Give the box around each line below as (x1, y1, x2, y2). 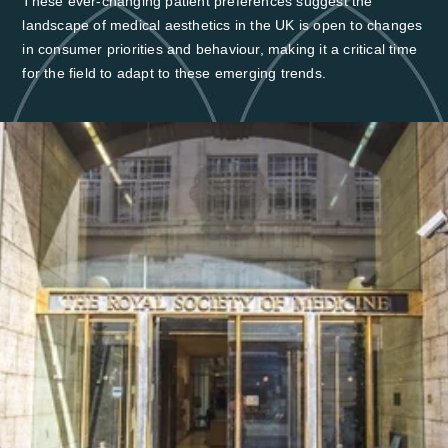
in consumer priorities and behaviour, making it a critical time (22, 40, 417, 57)
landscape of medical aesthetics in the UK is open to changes (22, 16, 423, 33)
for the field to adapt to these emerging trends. (22, 64, 326, 81)
